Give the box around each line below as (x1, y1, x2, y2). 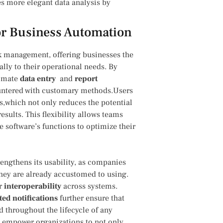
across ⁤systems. (61, 181, 117, 191)
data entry (20, 73, 56, 84)
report (75, 73, 98, 84)
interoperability (4, 181, 61, 191)
